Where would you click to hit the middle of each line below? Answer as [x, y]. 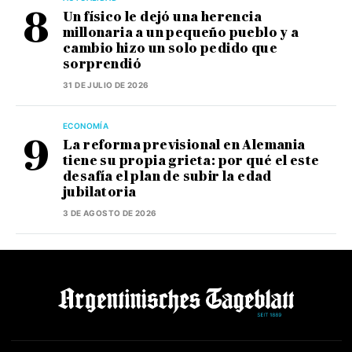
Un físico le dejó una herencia [162, 17]
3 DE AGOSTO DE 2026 [110, 213]
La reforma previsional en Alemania [184, 145]
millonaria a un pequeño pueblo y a [181, 33]
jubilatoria [100, 192]
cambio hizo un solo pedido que [170, 49]
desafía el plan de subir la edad [167, 177]
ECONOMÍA [86, 126]
